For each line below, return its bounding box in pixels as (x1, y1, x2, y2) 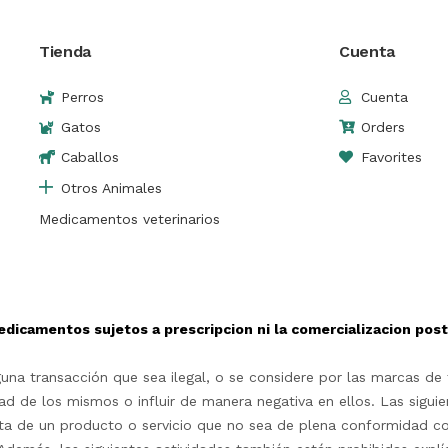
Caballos (61, 149, 120, 166)
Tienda (38, 42, 92, 62)
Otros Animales (61, 180, 163, 197)
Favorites (361, 149, 423, 166)
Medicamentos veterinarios (38, 211, 220, 228)
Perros (61, 89, 105, 106)
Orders (361, 119, 406, 136)
